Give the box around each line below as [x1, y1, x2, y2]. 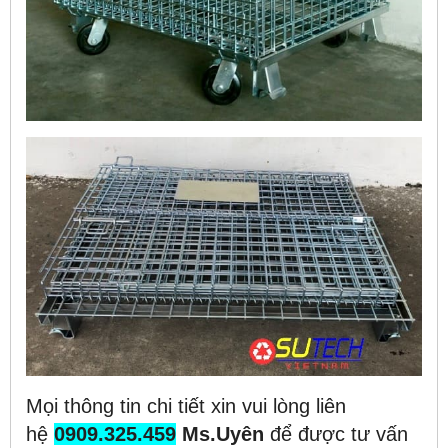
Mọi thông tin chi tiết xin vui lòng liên [26, 394, 346, 417]
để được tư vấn [264, 422, 408, 445]
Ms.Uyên [176, 422, 264, 445]
